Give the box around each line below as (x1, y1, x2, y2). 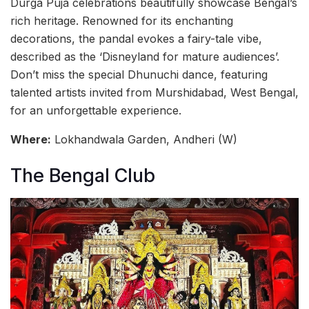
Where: (10, 132, 51, 146)
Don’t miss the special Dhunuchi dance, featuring (10, 67, 268, 81)
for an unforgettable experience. (10, 103, 181, 117)
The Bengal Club (10, 164, 155, 188)
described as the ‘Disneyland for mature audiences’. (10, 49, 279, 63)
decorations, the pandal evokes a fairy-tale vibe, (10, 31, 262, 46)
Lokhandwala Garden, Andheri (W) (51, 132, 237, 146)
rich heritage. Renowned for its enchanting (10, 13, 233, 28)
